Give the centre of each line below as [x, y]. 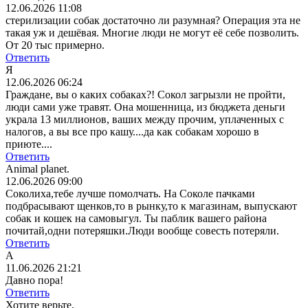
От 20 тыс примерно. [55, 45]
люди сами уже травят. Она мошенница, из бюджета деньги [145, 107]
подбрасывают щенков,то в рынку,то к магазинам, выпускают [151, 206]
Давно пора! [34, 280]
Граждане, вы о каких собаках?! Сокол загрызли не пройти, [145, 95]
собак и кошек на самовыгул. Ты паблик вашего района [136, 219]
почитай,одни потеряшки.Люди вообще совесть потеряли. [142, 231]
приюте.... [29, 144]
